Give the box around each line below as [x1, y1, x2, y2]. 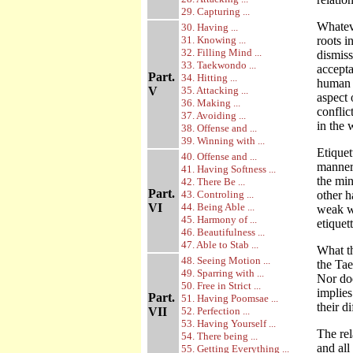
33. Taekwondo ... [181, 59, 256, 71]
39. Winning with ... [181, 135, 265, 147]
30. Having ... [181, 21, 238, 33]
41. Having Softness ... [181, 163, 276, 175]
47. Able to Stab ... [181, 239, 258, 251]
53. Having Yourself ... [181, 318, 276, 329]
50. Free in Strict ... [181, 280, 261, 292]
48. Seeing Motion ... [181, 255, 270, 266]
